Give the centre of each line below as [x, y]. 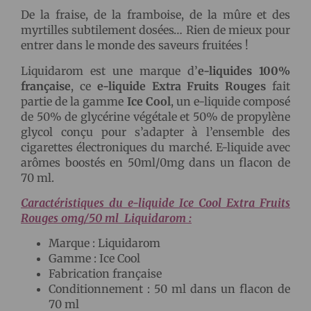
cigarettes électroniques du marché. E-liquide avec [155, 147]
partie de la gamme [74, 101]
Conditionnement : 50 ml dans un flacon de [169, 289]
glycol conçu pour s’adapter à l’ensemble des [155, 132]
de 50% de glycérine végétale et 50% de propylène [155, 116]
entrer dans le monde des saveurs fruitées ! [135, 45]
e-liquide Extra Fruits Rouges [182, 86]
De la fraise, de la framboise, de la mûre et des [155, 15]
